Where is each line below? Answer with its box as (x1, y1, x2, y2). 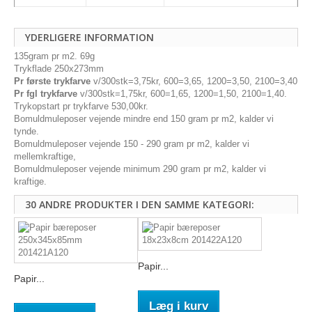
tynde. (14, 125, 39, 136)
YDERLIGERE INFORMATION (25, 30, 154, 44)
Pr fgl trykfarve (14, 88, 77, 99)
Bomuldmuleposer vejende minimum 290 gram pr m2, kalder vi (14, 163, 266, 174)
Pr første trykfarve (14, 75, 91, 86)
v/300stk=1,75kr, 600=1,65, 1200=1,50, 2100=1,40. (77, 88, 287, 99)
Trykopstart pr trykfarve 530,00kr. (14, 100, 148, 111)
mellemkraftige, (14, 150, 76, 162)
